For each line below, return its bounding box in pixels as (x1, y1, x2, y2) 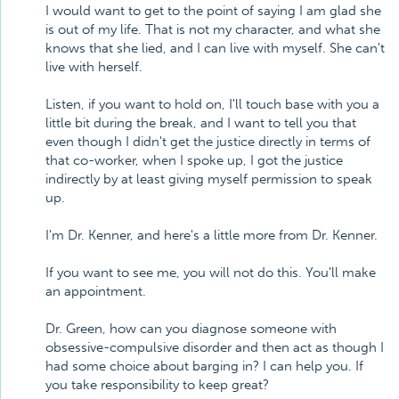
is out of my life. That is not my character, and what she (45, 21, 380, 37)
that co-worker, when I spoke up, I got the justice (45, 152, 343, 168)
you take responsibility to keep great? (45, 377, 269, 393)
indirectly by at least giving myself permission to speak (45, 171, 372, 187)
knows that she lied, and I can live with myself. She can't (45, 40, 385, 56)
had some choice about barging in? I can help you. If (45, 358, 363, 374)
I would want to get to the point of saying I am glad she (45, 3, 381, 19)
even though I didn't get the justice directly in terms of (45, 134, 370, 150)
